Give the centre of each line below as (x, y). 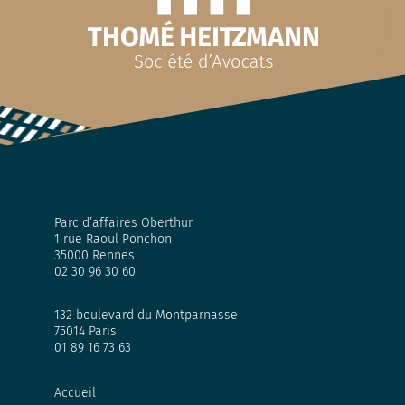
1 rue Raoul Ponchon (113, 239)
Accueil (75, 393)
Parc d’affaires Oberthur (123, 223)
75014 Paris (85, 331)
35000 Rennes (94, 255)
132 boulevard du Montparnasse (146, 315)
